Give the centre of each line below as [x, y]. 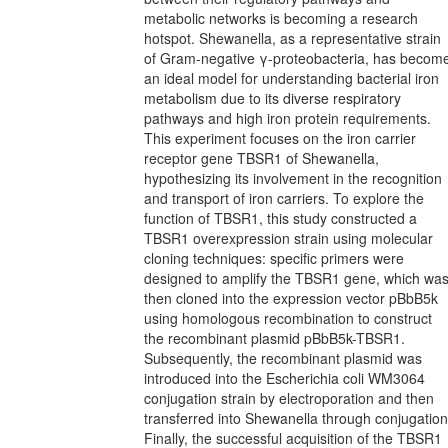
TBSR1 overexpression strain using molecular [288, 238]
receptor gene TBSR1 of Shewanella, [261, 158]
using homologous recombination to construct [288, 318]
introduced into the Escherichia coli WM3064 [284, 378]
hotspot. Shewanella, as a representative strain [292, 38]
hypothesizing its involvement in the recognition [293, 178]
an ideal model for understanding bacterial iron [291, 78]
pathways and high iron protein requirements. [287, 118]
